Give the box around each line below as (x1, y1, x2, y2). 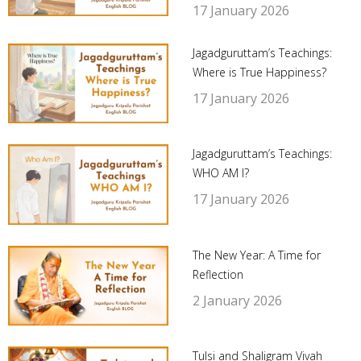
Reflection (192, 266, 243, 282)
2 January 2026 (192, 291, 282, 309)
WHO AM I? (192, 165, 249, 181)
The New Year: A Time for (192, 247, 321, 263)
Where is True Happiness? (192, 64, 326, 80)
